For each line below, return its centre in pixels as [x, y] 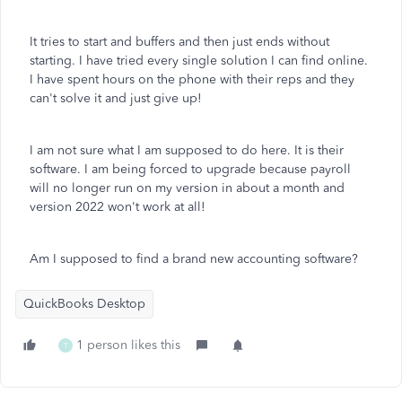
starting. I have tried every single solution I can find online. [199, 61]
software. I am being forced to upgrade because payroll [190, 169]
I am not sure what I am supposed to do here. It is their [187, 150]
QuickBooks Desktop [84, 304]
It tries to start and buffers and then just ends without [179, 42]
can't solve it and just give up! [116, 98]
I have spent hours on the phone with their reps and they [192, 79]
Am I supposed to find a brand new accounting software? [194, 259]
